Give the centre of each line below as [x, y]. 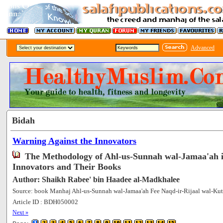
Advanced [203, 48]
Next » [20, 213]
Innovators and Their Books [67, 167]
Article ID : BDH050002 [45, 202]
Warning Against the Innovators [74, 141]
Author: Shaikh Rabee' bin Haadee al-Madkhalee [96, 179]
